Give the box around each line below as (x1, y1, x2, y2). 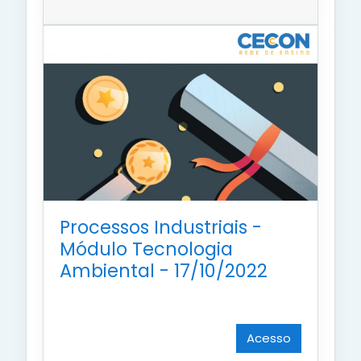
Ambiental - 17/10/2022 (60, 257, 268, 284)
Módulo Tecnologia (60, 235, 233, 262)
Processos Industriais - (60, 214, 262, 240)
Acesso (247, 329, 291, 346)
